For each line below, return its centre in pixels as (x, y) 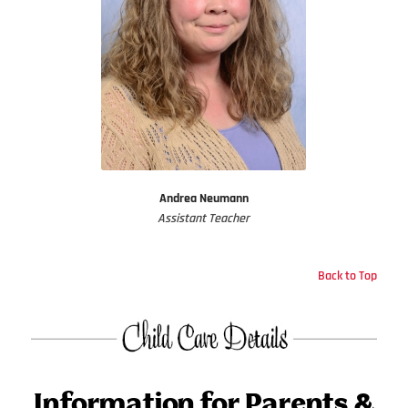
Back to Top (348, 275)
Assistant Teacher (204, 218)
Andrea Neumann (204, 198)
